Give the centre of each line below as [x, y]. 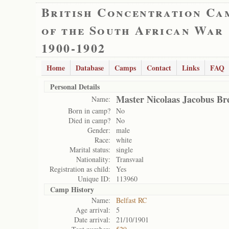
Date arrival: [92, 220]
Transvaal [130, 159]
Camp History [72, 189]
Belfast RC [131, 200]
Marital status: [90, 150]
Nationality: [93, 159]
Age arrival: [93, 210]
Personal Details [75, 87]
